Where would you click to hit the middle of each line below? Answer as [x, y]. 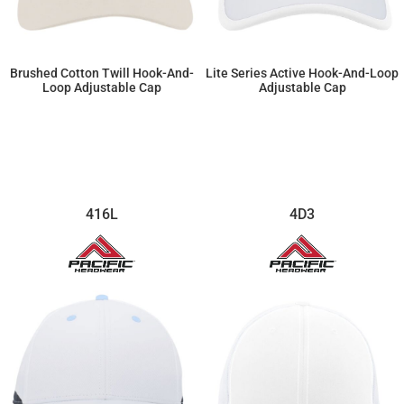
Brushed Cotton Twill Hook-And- [101, 73]
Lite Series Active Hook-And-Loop [303, 73]
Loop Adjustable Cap [101, 88]
